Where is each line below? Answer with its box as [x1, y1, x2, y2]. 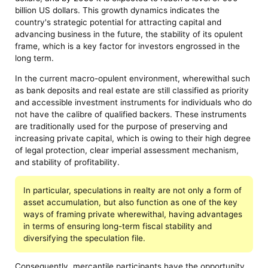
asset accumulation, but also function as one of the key [23, 197, 237, 207]
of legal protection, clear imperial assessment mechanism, [15, 145, 239, 155]
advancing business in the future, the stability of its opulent [15, 29, 243, 39]
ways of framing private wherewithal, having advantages [23, 209, 242, 219]
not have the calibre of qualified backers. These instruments [15, 109, 247, 119]
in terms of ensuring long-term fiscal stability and [23, 221, 212, 231]
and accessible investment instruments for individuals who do [15, 97, 252, 107]
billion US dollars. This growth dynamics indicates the [15, 5, 220, 16]
